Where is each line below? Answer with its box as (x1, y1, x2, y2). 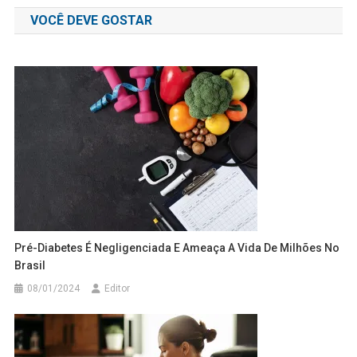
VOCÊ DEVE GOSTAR (29, 12, 152, 28)
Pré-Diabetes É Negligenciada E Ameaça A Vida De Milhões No (14, 241, 340, 254)
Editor (104, 282, 131, 294)
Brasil (14, 258, 46, 272)
